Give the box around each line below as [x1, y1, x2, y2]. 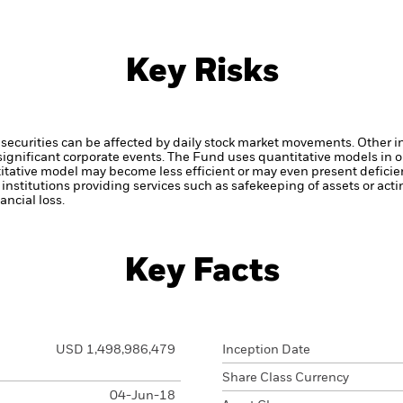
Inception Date [222, 344, 310, 356]
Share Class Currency [222, 372, 349, 384]
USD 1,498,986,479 [55, 344, 175, 356]
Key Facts [123, 255, 280, 288]
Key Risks [124, 56, 279, 88]
